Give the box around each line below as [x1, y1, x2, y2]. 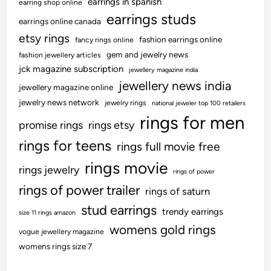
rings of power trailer [19, 181, 140, 198]
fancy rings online [75, 35, 134, 44]
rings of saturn [145, 184, 211, 197]
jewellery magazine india [129, 65, 198, 74]
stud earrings [81, 201, 157, 218]
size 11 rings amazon [19, 208, 76, 217]
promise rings [19, 118, 83, 131]
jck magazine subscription [19, 63, 124, 74]
